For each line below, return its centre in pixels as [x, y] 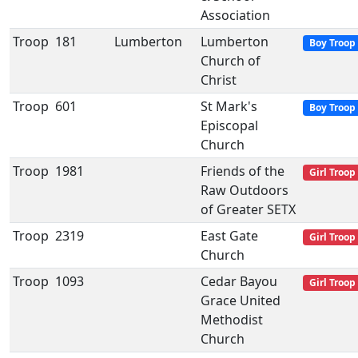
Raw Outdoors [245, 190]
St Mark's [229, 106]
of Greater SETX [248, 209]
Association [235, 15]
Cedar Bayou [239, 281]
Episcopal [229, 125]
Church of [231, 61]
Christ [219, 80]
